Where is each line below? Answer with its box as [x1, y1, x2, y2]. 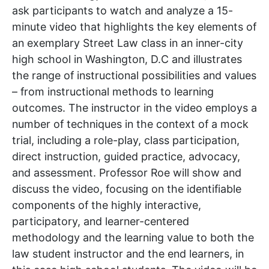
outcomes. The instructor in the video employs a [12, 101, 257, 115]
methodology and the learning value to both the [12, 231, 254, 244]
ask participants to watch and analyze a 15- [12, 4, 233, 17]
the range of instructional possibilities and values [12, 69, 256, 82]
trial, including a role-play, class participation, [12, 134, 240, 147]
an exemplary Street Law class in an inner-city [12, 37, 243, 50]
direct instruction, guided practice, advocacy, [12, 150, 240, 163]
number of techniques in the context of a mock [12, 118, 249, 131]
